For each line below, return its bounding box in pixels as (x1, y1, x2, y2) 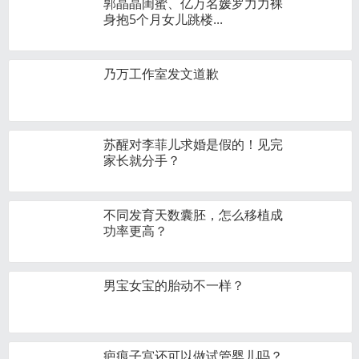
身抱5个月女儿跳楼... (103, 10, 223, 28)
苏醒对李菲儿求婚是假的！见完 (103, 135, 283, 153)
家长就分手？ (103, 151, 180, 169)
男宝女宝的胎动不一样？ (103, 276, 244, 294)
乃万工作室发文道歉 (103, 65, 219, 83)
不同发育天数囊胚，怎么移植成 (103, 206, 283, 224)
